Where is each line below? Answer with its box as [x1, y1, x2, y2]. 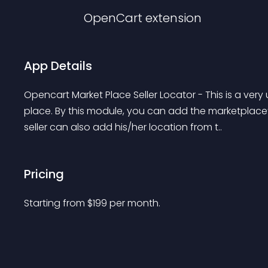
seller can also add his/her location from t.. [24, 120, 222, 134]
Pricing [24, 166, 64, 182]
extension [145, 10, 202, 26]
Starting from [24, 196, 87, 210]
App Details [24, 57, 92, 74]
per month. [109, 196, 160, 210]
